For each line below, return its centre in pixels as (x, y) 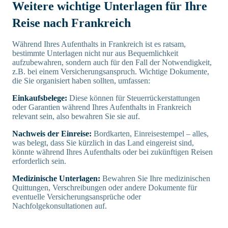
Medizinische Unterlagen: (57, 179)
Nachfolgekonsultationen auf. (60, 206)
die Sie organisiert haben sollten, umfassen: (81, 81)
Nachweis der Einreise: (52, 134)
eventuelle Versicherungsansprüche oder (77, 197)
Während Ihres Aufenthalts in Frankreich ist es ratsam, (99, 44)
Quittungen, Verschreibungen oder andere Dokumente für (105, 188)
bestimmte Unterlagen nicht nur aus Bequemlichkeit (95, 53)
